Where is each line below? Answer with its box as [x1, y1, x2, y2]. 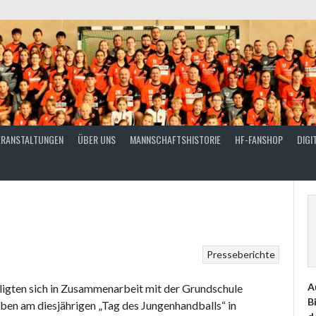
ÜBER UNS [78, 131, 116, 147]
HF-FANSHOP [235, 131, 283, 147]
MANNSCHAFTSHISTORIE [130, 131, 221, 147]
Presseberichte [206, 248, 275, 261]
